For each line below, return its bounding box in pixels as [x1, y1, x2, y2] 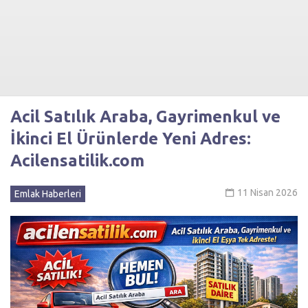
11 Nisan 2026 [237, 187, 298, 198]
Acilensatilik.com [10, 151, 144, 170]
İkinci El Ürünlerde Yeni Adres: [10, 129, 251, 148]
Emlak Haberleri [14, 188, 81, 199]
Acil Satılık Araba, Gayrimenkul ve [10, 107, 280, 126]
